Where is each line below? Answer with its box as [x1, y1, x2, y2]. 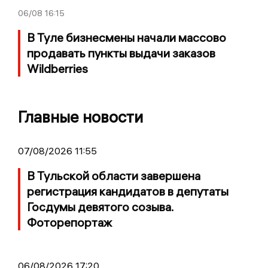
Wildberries [27, 60, 88, 76]
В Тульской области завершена [27, 167, 200, 183]
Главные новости [18, 106, 143, 127]
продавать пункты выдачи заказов [27, 45, 215, 60]
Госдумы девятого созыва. [27, 199, 173, 214]
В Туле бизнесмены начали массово [27, 29, 226, 45]
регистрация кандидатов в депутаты [27, 183, 229, 199]
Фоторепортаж [27, 214, 112, 230]
